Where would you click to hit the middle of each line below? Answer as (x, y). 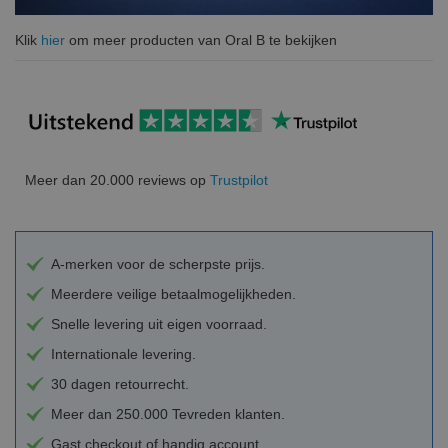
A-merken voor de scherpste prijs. (158, 264)
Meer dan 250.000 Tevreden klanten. (168, 414)
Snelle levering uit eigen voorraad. (159, 324)
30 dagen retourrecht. (120, 384)
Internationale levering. (123, 354)
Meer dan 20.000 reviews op (117, 180)
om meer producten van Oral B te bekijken (201, 39)
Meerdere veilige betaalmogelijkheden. (173, 294)
